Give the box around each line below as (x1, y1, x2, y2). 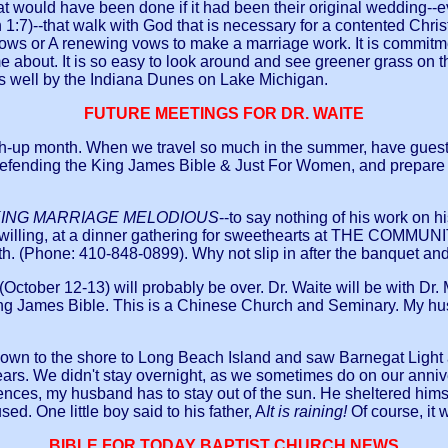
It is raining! (266, 403, 351, 421)
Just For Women (231, 157, 351, 175)
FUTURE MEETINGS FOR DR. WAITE (84, 105, 364, 123)
